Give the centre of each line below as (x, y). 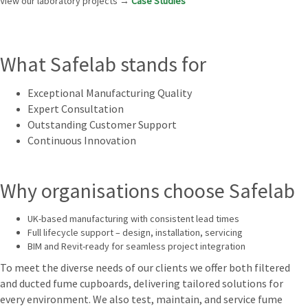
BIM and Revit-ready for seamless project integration (136, 246)
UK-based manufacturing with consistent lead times (133, 219)
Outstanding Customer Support (102, 125)
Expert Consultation (76, 109)
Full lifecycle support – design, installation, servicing (135, 233)
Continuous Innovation (82, 141)
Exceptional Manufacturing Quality (110, 93)
